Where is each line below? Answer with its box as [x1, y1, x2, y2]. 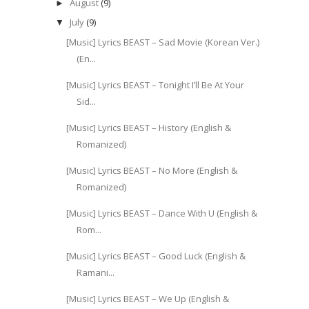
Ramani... [77, 266, 115, 279]
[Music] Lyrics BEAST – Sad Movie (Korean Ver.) [66, 35, 260, 48]
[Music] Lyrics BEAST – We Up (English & [66, 292, 230, 305]
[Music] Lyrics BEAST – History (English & [66, 121, 232, 134]
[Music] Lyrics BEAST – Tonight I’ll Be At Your [66, 78, 245, 91]
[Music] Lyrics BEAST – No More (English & [66, 163, 238, 177]
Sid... [77, 94, 97, 108]
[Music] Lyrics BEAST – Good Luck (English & [66, 249, 246, 262]
